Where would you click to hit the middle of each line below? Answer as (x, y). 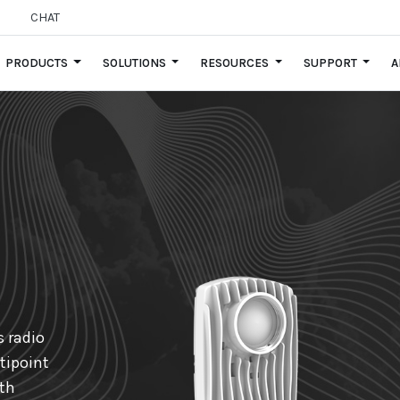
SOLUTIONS (135, 63)
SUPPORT (331, 63)
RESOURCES (236, 63)
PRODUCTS (37, 63)
